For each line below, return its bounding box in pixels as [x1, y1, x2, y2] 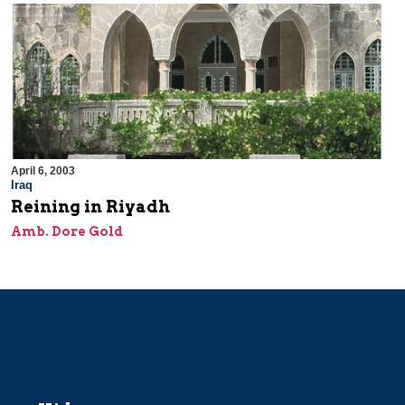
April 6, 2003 [11, 165, 75, 178]
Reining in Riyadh [11, 197, 170, 217]
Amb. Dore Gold [11, 224, 123, 240]
